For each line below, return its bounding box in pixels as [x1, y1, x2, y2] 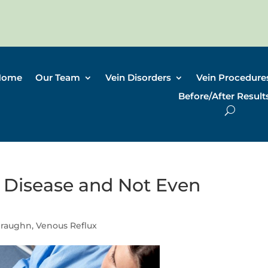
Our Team [35, 72, 80, 83]
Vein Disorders [105, 72, 171, 83]
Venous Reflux [36, 220, 98, 232]
